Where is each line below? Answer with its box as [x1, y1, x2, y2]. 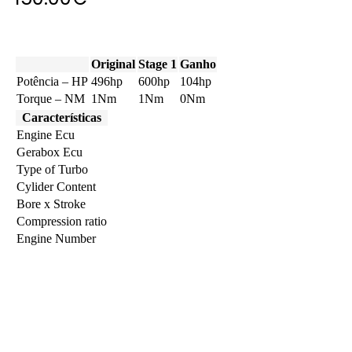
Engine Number [16, 231, 96, 245]
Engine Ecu [16, 127, 75, 141]
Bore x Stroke [16, 196, 86, 211]
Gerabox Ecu [16, 145, 82, 159]
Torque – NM [16, 91, 85, 105]
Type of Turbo [16, 162, 88, 176]
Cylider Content [16, 179, 96, 193]
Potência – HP [16, 74, 88, 88]
